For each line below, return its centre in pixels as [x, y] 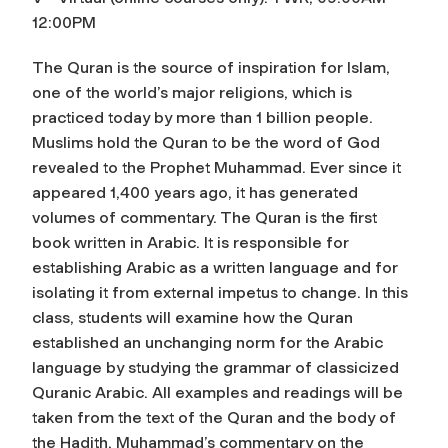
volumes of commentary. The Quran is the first [204, 217]
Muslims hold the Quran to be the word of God [206, 142]
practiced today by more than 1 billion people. [202, 117]
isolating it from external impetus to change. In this [220, 292]
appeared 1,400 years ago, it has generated [195, 192]
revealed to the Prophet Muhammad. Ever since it [216, 167]
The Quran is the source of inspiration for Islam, [211, 67]
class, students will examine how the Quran [192, 317]
